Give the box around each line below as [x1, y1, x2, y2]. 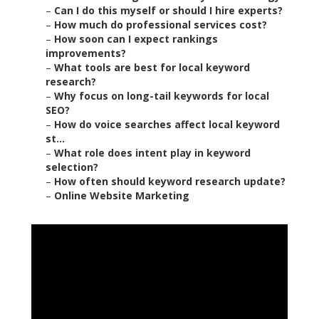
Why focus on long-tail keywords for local [54, 89, 269, 103]
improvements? [46, 46, 126, 61]
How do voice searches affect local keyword [54, 117, 280, 132]
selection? [46, 160, 98, 174]
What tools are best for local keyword [54, 61, 250, 75]
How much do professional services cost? [54, 18, 267, 32]
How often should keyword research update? [54, 174, 286, 189]
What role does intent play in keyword [54, 146, 251, 160]
